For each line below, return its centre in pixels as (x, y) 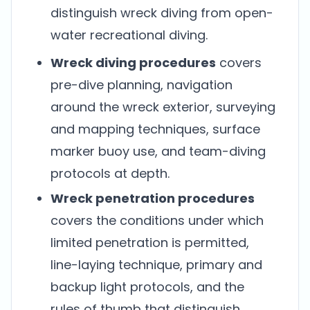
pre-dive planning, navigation (142, 85)
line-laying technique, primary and (156, 265)
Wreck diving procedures (133, 63)
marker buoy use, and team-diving (158, 151)
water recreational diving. (129, 35)
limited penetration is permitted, (150, 243)
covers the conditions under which (157, 220)
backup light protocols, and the (147, 287)
